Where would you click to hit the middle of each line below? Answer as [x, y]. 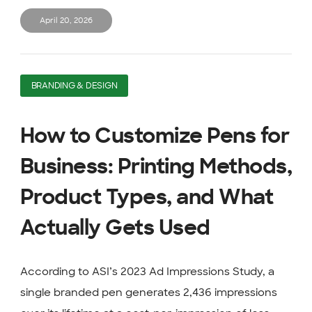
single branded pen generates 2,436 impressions [148, 292]
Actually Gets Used [115, 228]
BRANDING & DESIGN [74, 86]
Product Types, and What [147, 198]
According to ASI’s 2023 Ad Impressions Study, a [147, 272]
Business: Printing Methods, [156, 167]
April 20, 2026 [66, 21]
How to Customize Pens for [155, 136]
